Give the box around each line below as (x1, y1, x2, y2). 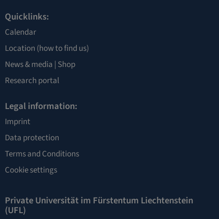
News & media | (5, 59, 58, 70)
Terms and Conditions (5, 148, 79, 160)
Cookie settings (5, 164, 57, 176)
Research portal (5, 75, 59, 87)
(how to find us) (35, 43, 89, 54)
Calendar (5, 26, 36, 38)
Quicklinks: (5, 10, 49, 23)
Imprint (5, 116, 30, 128)
